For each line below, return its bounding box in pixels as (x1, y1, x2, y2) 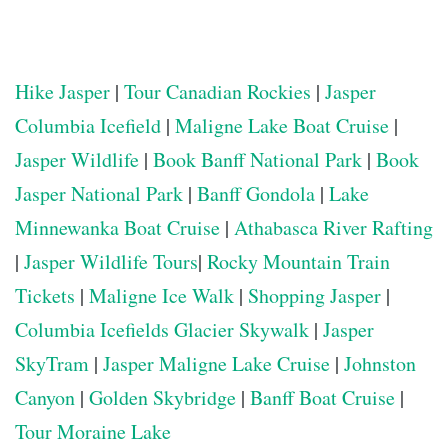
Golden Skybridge (89, 384, 236, 412)
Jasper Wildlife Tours (24, 248, 198, 276)
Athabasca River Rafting (234, 214, 433, 242)
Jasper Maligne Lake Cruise (103, 350, 330, 378)
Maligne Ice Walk (89, 282, 234, 310)
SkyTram (15, 350, 89, 378)
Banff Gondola (197, 180, 315, 208)
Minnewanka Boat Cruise (15, 214, 220, 242)
